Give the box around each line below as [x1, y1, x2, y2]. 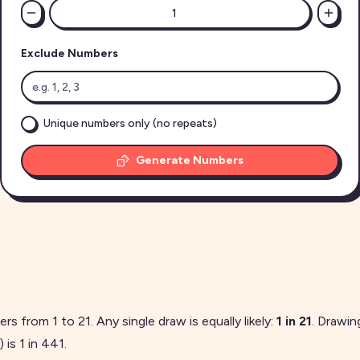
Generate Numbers [136, 153, 243, 167]
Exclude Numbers [21, 47, 118, 60]
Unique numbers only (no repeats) [43, 117, 217, 130]
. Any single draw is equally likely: [91, 313, 273, 329]
